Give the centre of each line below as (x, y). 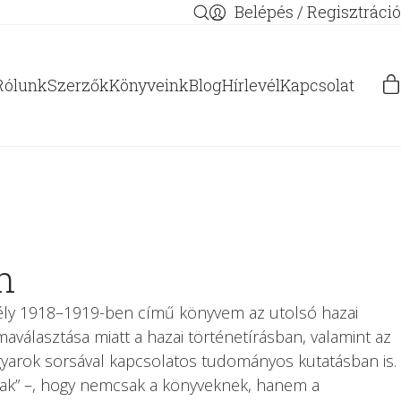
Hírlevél (252, 85)
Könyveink (149, 85)
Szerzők (79, 85)
